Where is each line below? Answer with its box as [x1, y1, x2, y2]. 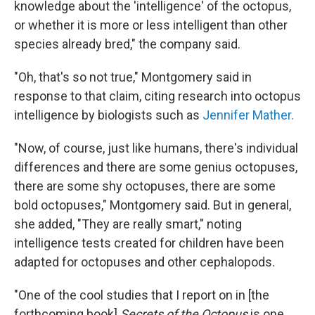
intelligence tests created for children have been [14, 236, 284, 250]
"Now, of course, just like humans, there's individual [14, 141, 298, 155]
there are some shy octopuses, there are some [14, 179, 276, 193]
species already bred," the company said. [14, 37, 240, 51]
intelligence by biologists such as [14, 108, 202, 122]
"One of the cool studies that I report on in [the [14, 288, 269, 302]
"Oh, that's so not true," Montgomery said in [14, 70, 252, 84]
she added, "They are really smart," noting [14, 217, 242, 231]
